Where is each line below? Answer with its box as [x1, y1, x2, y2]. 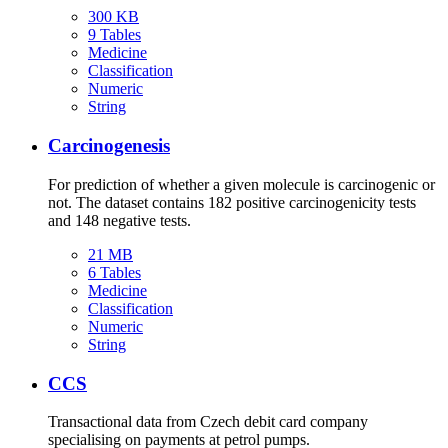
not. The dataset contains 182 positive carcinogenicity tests [48, 193, 416, 211]
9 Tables [88, 26, 141, 44]
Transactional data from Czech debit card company [48, 413, 368, 431]
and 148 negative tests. [48, 211, 191, 229]
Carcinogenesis [48, 135, 170, 157]
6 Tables [88, 263, 141, 281]
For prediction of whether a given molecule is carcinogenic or [48, 175, 435, 193]
